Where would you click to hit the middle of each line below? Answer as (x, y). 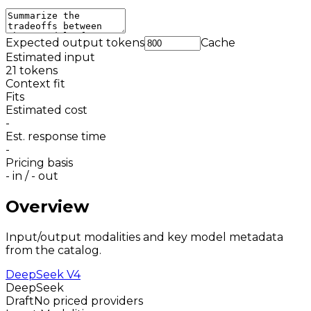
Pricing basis (39, 162)
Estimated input (50, 57)
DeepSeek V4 (43, 274)
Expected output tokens (75, 42)
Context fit (35, 83)
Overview (47, 206)
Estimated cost (47, 110)
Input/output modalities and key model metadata (144, 237)
